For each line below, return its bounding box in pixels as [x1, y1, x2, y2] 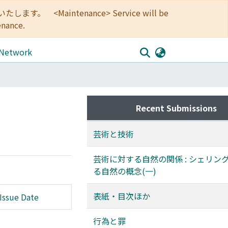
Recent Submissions [135, 102, 217, 114]
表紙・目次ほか [93, 190, 150, 202]
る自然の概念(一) [93, 165, 156, 177]
